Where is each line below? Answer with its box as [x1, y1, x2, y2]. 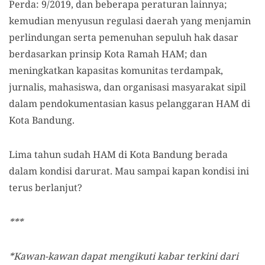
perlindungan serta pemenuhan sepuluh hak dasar [9, 31, 238, 44]
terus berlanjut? [9, 181, 82, 194]
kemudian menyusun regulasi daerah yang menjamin [9, 14, 251, 27]
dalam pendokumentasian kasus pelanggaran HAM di [9, 97, 250, 110]
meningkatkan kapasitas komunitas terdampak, [9, 64, 223, 77]
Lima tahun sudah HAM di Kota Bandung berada [9, 148, 228, 161]
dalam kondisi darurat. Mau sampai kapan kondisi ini [9, 164, 249, 177]
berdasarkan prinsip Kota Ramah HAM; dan [9, 47, 207, 60]
